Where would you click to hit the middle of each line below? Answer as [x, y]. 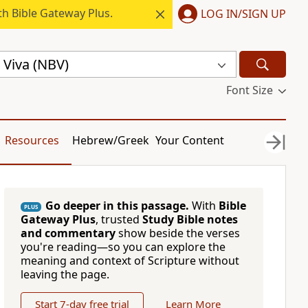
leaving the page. [65, 274]
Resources [32, 140]
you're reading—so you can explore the [123, 247]
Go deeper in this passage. [117, 206]
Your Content [190, 140]
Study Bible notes [190, 219]
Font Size [249, 90]
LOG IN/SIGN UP [243, 13]
